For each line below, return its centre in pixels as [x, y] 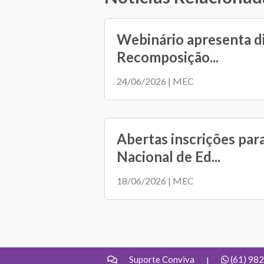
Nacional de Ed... [169, 157]
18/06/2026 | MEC [155, 181]
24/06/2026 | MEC [155, 81]
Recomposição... [168, 57]
